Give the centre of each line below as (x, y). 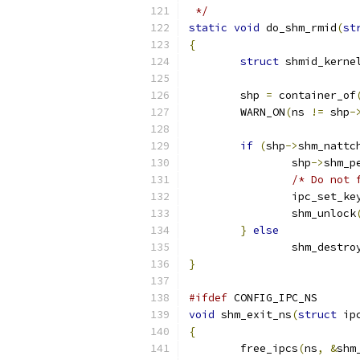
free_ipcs (269, 348)
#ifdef (208, 298)
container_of (314, 95)
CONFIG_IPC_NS (272, 298)
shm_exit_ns (253, 315)
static (208, 28)
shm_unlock (324, 213)
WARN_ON (263, 112)
